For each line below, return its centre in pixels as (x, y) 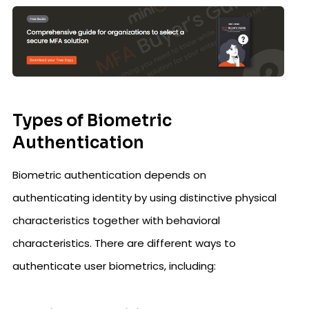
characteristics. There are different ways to (124, 243)
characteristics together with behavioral (116, 221)
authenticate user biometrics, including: (114, 266)
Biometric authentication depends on (109, 175)
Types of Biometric (92, 121)
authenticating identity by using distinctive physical (144, 198)
